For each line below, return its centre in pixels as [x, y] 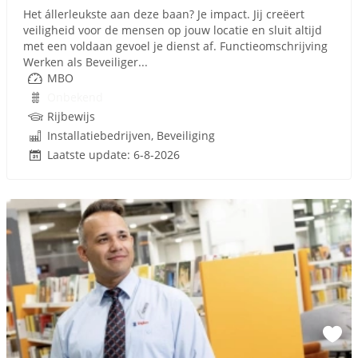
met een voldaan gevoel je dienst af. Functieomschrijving [175, 46]
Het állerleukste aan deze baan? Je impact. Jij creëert [164, 14]
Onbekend [75, 97]
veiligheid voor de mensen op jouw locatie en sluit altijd [173, 30]
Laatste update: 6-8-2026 [113, 155]
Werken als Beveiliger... [86, 62]
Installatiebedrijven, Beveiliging [131, 135]
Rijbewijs [71, 116]
